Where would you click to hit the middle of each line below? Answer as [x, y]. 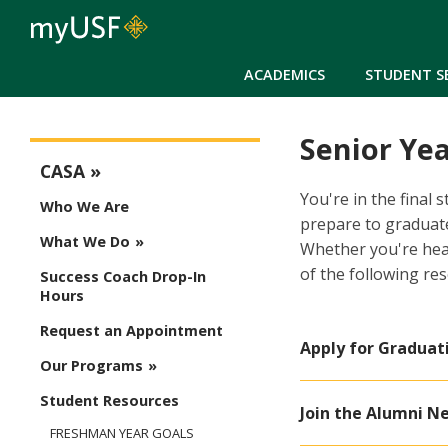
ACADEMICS [284, 74]
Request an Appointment [131, 331]
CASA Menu [73, 154]
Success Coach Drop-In [123, 277]
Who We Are [84, 207]
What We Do [85, 242]
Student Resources [109, 401]
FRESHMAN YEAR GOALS [122, 433]
